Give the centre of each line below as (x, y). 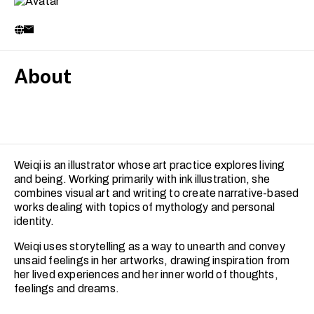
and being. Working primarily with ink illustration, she (142, 179)
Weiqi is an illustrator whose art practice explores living (150, 165)
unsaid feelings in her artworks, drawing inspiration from (152, 260)
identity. (34, 221)
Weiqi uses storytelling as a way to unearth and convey (150, 246)
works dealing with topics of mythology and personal (145, 207)
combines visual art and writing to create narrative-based (157, 193)
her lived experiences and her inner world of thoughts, (146, 274)
